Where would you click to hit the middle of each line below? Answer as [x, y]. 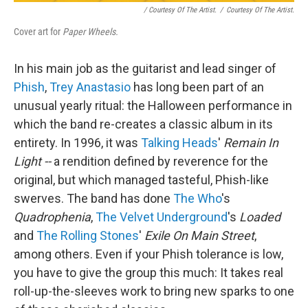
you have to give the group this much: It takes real [148, 273]
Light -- [32, 161]
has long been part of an [197, 87]
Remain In [251, 143]
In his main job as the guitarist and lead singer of [145, 68]
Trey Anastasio [90, 87]
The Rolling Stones [88, 235]
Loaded [260, 217]
